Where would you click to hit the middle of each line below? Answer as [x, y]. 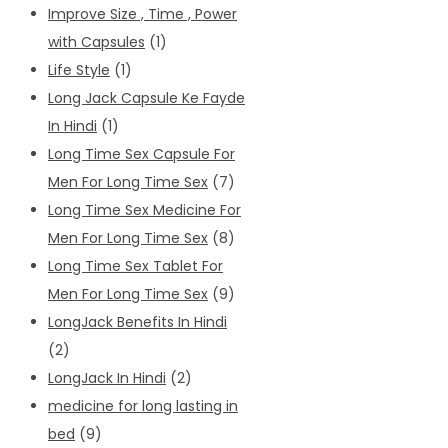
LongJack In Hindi [107, 377]
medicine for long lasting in [143, 405]
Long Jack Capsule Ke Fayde [146, 97]
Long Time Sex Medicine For [144, 209]
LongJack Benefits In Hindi [137, 321]
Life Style [79, 69]
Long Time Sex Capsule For [141, 153]
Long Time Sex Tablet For [135, 265]
